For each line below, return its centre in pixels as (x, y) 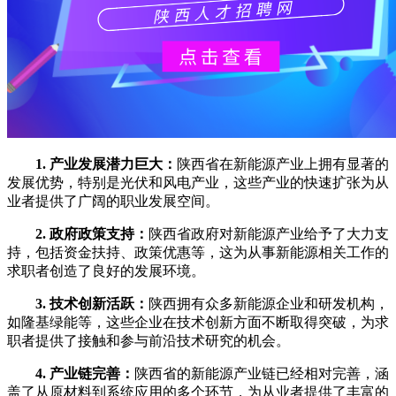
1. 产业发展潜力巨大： (106, 164)
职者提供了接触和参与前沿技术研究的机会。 (148, 340)
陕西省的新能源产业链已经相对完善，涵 (262, 373)
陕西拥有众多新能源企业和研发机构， (269, 303)
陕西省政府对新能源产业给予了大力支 (269, 233)
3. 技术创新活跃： (92, 303)
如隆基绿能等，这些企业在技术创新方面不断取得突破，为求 (198, 322)
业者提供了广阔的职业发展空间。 (113, 201)
